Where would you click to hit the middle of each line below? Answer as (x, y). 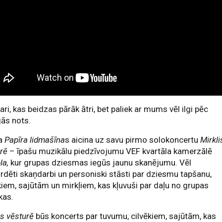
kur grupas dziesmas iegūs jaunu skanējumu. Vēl (100, 162)
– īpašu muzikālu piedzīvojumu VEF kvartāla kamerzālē (110, 151)
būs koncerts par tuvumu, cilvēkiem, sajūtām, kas (125, 216)
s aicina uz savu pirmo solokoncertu (133, 139)
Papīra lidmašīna (35, 139)
